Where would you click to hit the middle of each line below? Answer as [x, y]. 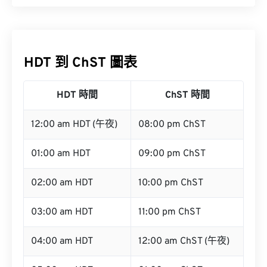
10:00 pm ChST [171, 183]
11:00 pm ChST [170, 212]
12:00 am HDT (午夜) [74, 125]
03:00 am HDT [62, 212]
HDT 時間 [77, 95]
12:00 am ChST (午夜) [184, 241]
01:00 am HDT [61, 154]
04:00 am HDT [62, 241]
